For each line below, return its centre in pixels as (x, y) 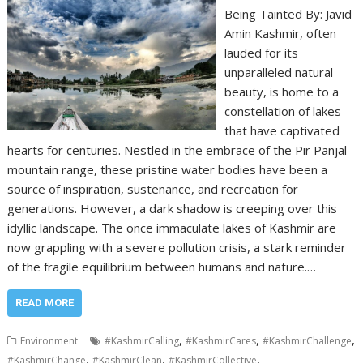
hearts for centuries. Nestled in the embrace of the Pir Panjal (177, 150)
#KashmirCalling (142, 341)
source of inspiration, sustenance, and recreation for (153, 189)
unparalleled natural (278, 72)
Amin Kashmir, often (280, 33)
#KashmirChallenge (307, 341)
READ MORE (45, 303)
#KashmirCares (221, 341)
